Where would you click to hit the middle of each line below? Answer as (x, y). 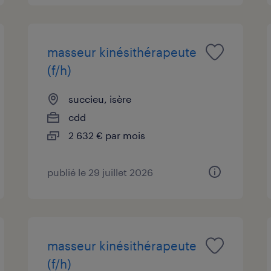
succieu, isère (100, 99)
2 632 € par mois (107, 135)
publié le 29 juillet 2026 (100, 172)
